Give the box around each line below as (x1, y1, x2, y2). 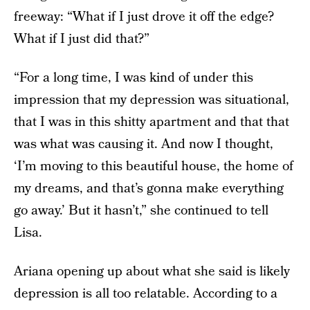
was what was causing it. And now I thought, (14, 135, 273, 154)
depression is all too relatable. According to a (14, 284, 277, 303)
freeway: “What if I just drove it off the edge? (14, 8, 274, 26)
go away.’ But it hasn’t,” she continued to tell (14, 201, 268, 220)
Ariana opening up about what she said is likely (14, 262, 290, 281)
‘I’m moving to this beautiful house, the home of (14, 157, 293, 176)
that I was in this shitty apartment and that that (14, 113, 289, 131)
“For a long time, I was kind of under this (14, 69, 253, 87)
